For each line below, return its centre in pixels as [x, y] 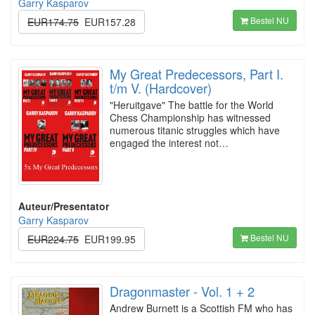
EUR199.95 [110, 239]
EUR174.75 [53, 21]
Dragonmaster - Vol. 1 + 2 [182, 291]
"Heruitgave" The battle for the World [192, 105]
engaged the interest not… [169, 143]
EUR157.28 [110, 21]
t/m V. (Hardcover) [161, 88]
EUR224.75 [53, 239]
